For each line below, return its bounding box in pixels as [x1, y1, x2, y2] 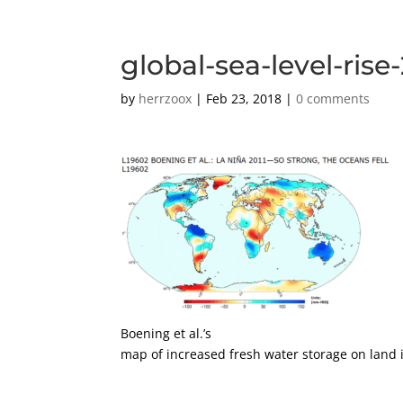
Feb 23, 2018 [206, 90, 282, 107]
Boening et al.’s [121, 325, 212, 342]
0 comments [296, 90, 371, 107]
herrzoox [139, 90, 193, 107]
